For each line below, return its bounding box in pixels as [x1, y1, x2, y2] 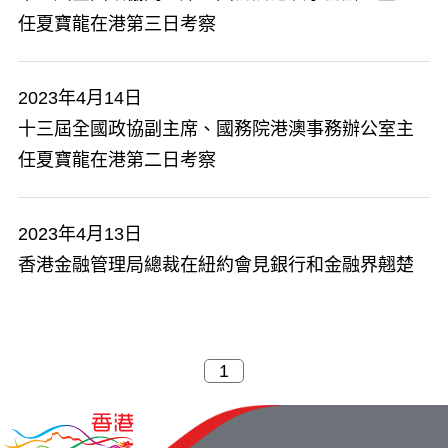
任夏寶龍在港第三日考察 [18, 14, 216, 34]
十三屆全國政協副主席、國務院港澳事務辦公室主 [18, 119, 414, 139]
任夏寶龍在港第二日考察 [18, 150, 216, 170]
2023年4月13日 [18, 224, 142, 244]
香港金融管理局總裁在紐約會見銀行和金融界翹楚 [18, 255, 414, 275]
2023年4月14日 [18, 88, 142, 108]
